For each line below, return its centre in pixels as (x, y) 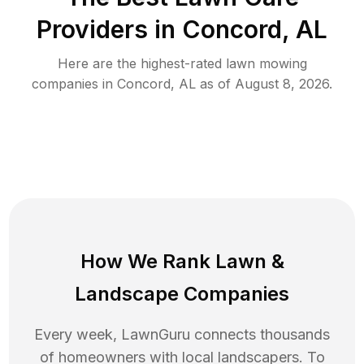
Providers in (106, 29)
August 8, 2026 (282, 83)
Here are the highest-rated (141, 63)
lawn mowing (266, 63)
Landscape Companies (182, 293)
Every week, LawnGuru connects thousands (182, 334)
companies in (74, 83)
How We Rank (147, 261)
